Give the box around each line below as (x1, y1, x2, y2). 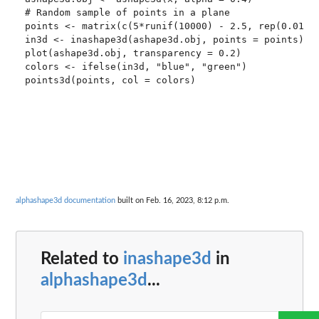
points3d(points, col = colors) (24, 74, 196, 85)
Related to (41, 250, 123, 268)
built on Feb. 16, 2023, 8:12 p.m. (115, 197, 229, 205)
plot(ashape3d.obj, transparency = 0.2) (24, 47, 241, 58)
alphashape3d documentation (16, 197, 115, 205)
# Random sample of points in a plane (24, 6, 230, 18)
